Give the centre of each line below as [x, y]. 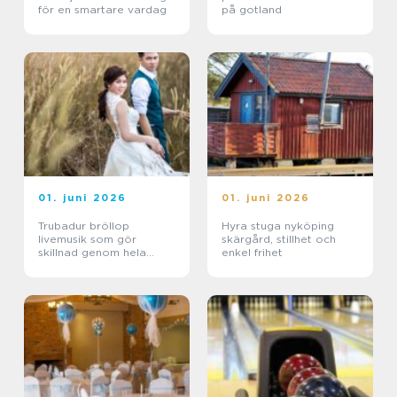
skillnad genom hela [92, 253]
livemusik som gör [87, 239]
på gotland [252, 10]
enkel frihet [252, 253]
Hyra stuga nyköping [278, 226]
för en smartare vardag [102, 10]
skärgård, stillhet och [279, 239]
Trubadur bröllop [84, 226]
